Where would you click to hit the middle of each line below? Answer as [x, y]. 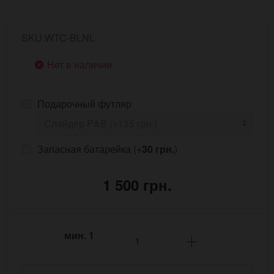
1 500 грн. [137, 185]
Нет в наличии [80, 65]
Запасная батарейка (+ [90, 149]
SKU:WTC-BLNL [58, 38]
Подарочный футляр [84, 104]
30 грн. [158, 149]
